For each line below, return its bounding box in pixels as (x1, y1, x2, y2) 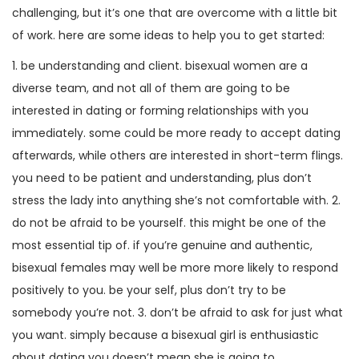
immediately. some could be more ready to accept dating (12, 125, 341, 141)
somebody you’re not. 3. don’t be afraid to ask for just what (12, 305, 343, 321)
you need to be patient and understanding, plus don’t (12, 170, 312, 186)
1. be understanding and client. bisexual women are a (12, 58, 308, 74)
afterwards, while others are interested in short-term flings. (12, 147, 343, 163)
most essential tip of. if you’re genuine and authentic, (12, 237, 313, 253)
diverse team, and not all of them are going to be (12, 80, 290, 96)
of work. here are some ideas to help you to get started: (12, 27, 325, 43)
